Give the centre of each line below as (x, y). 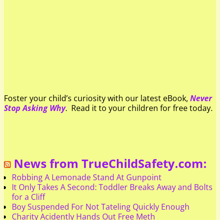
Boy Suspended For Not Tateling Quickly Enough (101, 206)
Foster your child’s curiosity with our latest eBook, (97, 98)
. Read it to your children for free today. (139, 108)
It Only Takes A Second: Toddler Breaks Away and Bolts (112, 187)
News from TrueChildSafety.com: (110, 164)
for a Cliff (28, 197)
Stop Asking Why (35, 108)
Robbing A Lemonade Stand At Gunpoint (87, 177)
